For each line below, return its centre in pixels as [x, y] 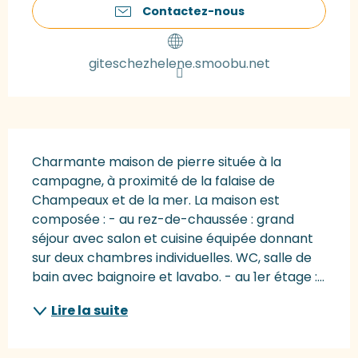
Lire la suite [89, 310]
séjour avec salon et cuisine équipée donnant [173, 238]
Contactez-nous [193, 11]
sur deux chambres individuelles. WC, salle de [172, 257]
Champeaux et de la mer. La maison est [156, 200]
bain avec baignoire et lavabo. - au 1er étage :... [178, 276]
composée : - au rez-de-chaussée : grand [163, 219]
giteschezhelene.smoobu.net [179, 63]
